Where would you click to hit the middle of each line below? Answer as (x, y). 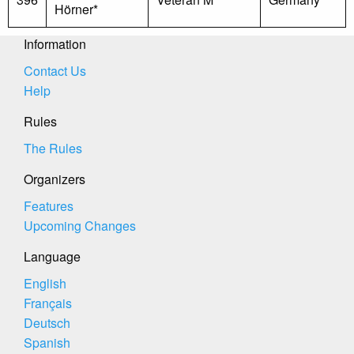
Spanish (47, 343)
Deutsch (47, 323)
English (45, 283)
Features (49, 206)
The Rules (53, 148)
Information (55, 44)
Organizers (55, 179)
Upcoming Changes (80, 226)
